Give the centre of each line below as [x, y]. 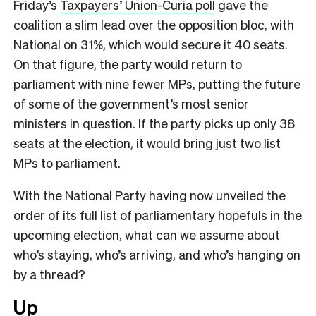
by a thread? [49, 274]
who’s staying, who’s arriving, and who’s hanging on [157, 255]
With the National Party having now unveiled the [150, 195]
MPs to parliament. [67, 163]
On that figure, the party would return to [128, 64]
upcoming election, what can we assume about [147, 235]
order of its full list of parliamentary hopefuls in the [158, 215]
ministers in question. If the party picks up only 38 [154, 123]
